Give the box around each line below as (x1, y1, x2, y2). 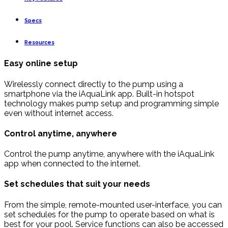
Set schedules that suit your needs (4, 179, 150, 189)
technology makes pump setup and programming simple (4, 98, 219, 108)
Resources (24, 39, 54, 46)
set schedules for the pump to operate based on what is (4, 209, 215, 219)
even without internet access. (4, 108, 113, 118)
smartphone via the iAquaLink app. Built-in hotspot (4, 89, 194, 99)
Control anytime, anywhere (4, 128, 117, 138)
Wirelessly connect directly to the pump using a (4, 79, 183, 89)
